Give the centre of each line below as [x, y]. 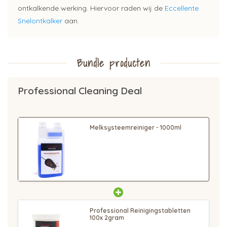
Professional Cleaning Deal [80, 90]
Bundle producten [113, 63]
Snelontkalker [40, 21]
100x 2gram [107, 217]
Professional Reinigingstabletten [140, 210]
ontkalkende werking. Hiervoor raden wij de [91, 8]
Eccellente [182, 8]
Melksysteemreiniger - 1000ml [136, 128]
